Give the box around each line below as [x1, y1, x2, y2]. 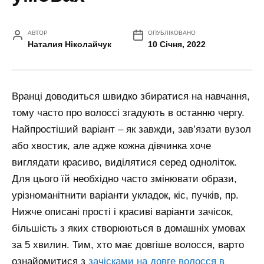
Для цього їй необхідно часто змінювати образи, [12, 173, 237, 185]
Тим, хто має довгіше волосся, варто [72, 239, 244, 251]
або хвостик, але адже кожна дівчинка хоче [12, 140, 211, 152]
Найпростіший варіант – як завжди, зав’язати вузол [12, 124, 251, 136]
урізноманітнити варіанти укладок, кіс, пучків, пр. [12, 190, 239, 202]
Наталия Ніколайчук [28, 40, 112, 49]
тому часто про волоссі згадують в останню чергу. [12, 107, 245, 119]
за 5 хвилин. [12, 239, 72, 251]
